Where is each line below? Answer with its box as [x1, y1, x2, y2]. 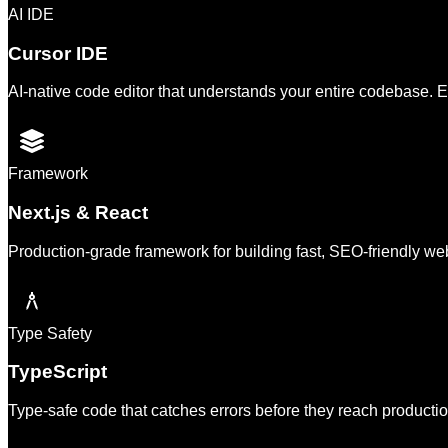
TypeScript [8, 361, 107, 383]
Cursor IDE [8, 42, 108, 64]
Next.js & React [8, 202, 148, 224]
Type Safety [8, 324, 92, 342]
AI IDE [8, 5, 54, 23]
